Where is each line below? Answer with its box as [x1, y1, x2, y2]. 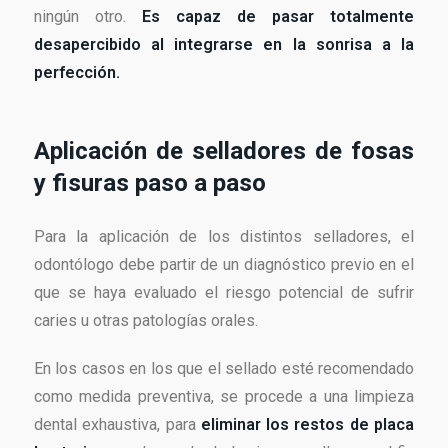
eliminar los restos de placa [200, 414, 415, 434]
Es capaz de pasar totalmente [142, 6, 414, 26]
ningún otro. [34, 6, 142, 26]
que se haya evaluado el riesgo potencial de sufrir [34, 282, 414, 302]
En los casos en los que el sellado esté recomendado [34, 358, 414, 378]
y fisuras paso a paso [34, 168, 266, 197]
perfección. [34, 62, 120, 82]
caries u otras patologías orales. [34, 310, 258, 330]
